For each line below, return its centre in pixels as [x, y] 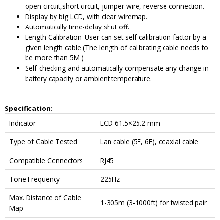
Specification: [29, 109]
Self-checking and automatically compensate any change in [117, 68]
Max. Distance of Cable [45, 198]
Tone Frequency [35, 179]
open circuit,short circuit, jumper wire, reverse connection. [115, 6]
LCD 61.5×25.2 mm [130, 123]
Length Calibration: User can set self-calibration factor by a [116, 37]
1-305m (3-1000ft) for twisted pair [153, 203]
